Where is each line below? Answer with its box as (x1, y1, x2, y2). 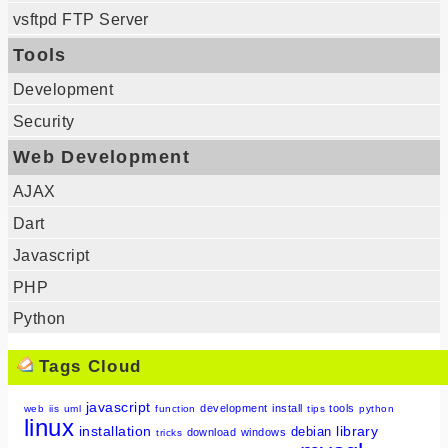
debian (290, 423, 332, 439)
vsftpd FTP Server (12, 11, 149, 29)
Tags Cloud (32, 357, 142, 377)
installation (78, 422, 152, 439)
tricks (156, 426, 183, 438)
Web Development (12, 146, 190, 167)
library (336, 422, 379, 439)
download (186, 425, 237, 438)
